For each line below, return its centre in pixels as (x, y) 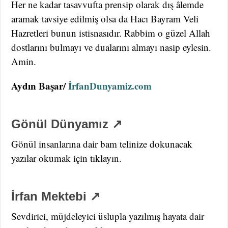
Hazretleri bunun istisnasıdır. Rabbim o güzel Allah (111, 33)
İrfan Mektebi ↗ (56, 196)
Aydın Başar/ (40, 86)
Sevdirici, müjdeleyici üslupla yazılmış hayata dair (108, 216)
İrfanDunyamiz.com (110, 86)
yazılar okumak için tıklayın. (67, 158)
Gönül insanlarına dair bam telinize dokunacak (102, 144)
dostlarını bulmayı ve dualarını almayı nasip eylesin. (111, 47)
